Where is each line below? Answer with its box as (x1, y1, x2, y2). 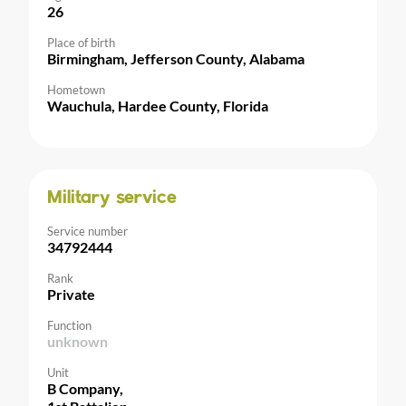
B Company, (47, 380, 123, 397)
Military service (47, 189, 177, 208)
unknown (47, 333, 108, 350)
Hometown (47, 82, 105, 97)
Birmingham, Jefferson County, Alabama (47, 50, 304, 67)
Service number (47, 224, 128, 238)
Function (47, 318, 92, 333)
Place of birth (47, 35, 115, 50)
